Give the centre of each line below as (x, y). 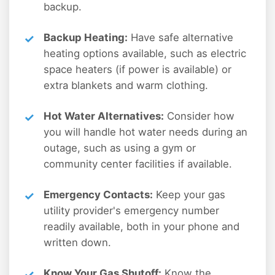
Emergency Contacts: (98, 194)
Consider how (199, 116)
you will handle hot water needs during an (145, 132)
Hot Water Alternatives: (104, 116)
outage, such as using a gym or (120, 148)
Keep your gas (189, 194)
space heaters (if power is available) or (137, 69)
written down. (77, 242)
